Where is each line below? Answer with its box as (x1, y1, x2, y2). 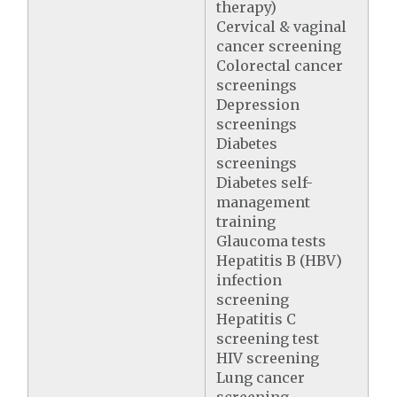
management (216, 192, 311, 211)
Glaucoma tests (216, 231, 327, 250)
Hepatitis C (216, 309, 297, 328)
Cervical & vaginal (216, 17, 347, 35)
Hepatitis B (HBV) (216, 251, 343, 269)
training (216, 212, 276, 230)
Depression (216, 95, 300, 113)
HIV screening (216, 348, 320, 367)
